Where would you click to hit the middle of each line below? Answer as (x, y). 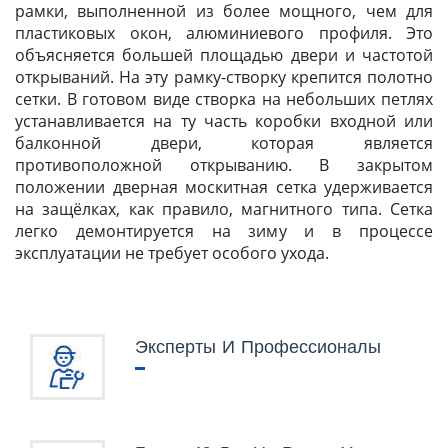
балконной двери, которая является (224, 142)
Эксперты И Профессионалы (257, 346)
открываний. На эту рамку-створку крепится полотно (224, 76)
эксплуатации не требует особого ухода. (172, 252)
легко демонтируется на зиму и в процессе (224, 230)
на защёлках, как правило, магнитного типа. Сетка (224, 208)
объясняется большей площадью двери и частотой (224, 54)
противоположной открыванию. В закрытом (224, 164)
